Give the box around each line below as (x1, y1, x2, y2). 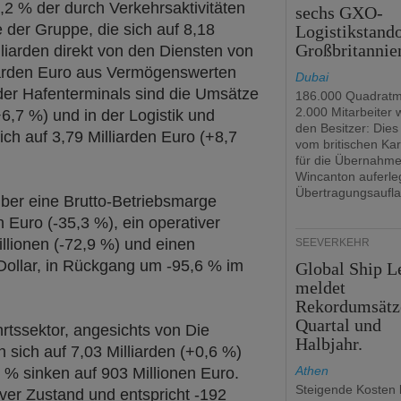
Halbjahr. (295, 334, 363, 354)
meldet (295, 277, 346, 297)
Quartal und (295, 315, 382, 335)
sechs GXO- (295, 3, 384, 22)
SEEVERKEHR (295, 236, 370, 249)
